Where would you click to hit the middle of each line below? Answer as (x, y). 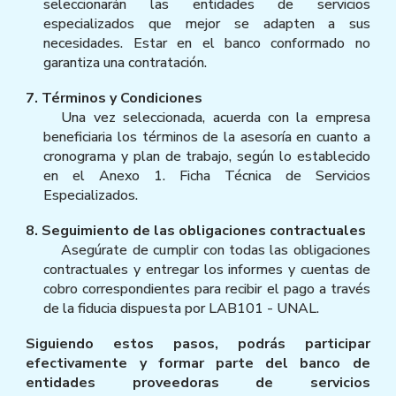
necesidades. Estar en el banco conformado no (207, 43)
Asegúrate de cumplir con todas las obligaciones (216, 250)
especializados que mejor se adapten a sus (207, 23)
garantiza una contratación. (127, 62)
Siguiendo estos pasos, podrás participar (198, 343)
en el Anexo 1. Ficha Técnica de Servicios (207, 175)
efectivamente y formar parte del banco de (198, 363)
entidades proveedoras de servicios (198, 382)
